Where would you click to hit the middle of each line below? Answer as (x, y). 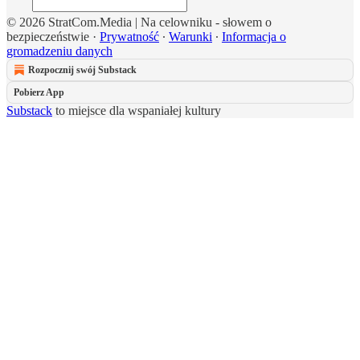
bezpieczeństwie (48, 37)
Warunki (190, 37)
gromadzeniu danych (59, 51)
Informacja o (254, 37)
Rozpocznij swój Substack (82, 70)
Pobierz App (39, 92)
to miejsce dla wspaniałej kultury (137, 110)
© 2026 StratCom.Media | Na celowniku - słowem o (139, 22)
